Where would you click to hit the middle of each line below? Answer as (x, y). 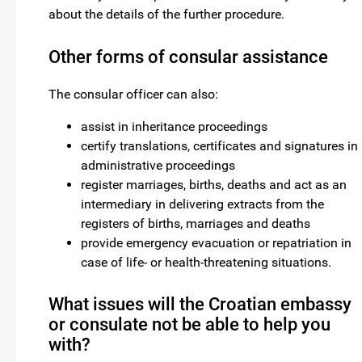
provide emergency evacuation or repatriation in (216, 242)
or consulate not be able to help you (189, 324)
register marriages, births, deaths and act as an (214, 184)
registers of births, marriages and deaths (196, 223)
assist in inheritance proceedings (174, 126)
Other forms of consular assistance (188, 57)
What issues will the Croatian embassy (200, 304)
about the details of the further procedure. (166, 14)
